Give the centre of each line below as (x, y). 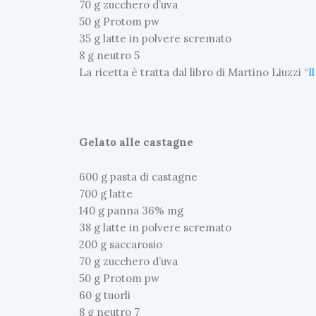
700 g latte (106, 194)
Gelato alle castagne (136, 142)
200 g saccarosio (121, 245)
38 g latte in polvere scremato (155, 228)
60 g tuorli (105, 296)
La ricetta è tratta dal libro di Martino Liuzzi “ (194, 72)
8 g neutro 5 (109, 55)
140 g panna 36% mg (131, 211)
